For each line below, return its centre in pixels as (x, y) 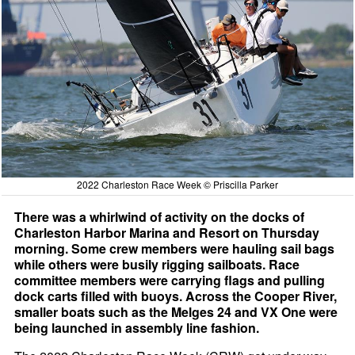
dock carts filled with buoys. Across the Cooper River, (176, 296)
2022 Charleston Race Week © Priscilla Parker (177, 185)
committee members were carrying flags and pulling (170, 281)
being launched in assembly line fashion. (137, 328)
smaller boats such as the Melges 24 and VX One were (176, 312)
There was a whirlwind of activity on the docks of (160, 217)
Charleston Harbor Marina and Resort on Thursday (167, 233)
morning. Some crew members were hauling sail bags (175, 249)
